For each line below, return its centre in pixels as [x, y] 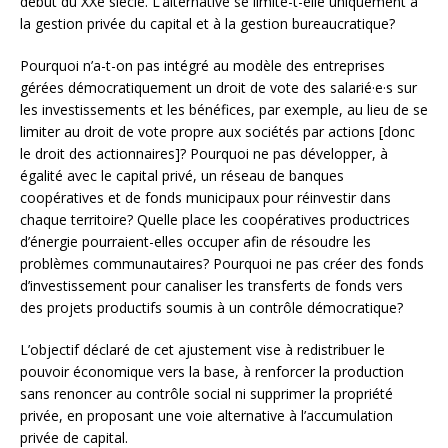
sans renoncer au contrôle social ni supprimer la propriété [206, 393]
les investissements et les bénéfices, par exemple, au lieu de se [224, 109]
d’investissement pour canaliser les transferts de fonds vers [211, 285]
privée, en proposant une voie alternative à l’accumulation [206, 415]
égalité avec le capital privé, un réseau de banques [182, 175]
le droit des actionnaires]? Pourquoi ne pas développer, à [204, 153]
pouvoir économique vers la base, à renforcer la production [212, 371]
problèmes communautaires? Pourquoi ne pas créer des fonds [222, 263]
